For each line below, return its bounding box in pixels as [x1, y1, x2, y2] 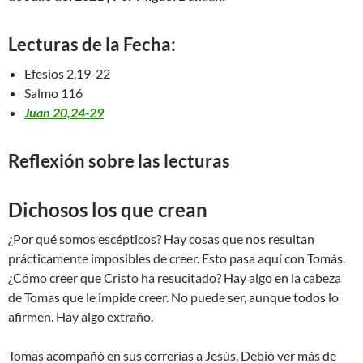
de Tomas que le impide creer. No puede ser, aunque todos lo [8, 288, 339, 305]
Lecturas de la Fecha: [8, 32, 176, 55]
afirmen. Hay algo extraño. [8, 308, 153, 324]
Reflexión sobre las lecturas [8, 149, 230, 172]
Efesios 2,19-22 [24, 65, 110, 81]
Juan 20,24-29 [24, 104, 104, 120]
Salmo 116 [24, 84, 83, 100]
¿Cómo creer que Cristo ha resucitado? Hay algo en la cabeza [8, 269, 341, 285]
